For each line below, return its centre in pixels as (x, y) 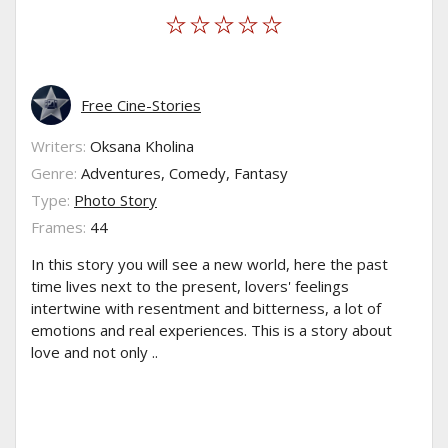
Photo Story (115, 200)
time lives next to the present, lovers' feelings (190, 286)
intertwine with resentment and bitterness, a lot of (206, 308)
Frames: (60, 227)
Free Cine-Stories (141, 105)
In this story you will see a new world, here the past (209, 264)
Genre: (56, 173)
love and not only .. (94, 352)
